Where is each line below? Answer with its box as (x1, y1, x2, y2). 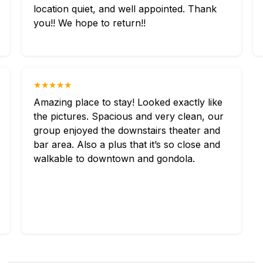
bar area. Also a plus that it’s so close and (33, 139, 221, 150)
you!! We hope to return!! (33, 17, 146, 29)
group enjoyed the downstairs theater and (33, 124, 221, 136)
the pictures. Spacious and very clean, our (33, 110, 224, 122)
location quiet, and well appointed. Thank (33, 3, 217, 15)
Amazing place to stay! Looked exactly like (33, 96, 223, 108)
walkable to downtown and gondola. (33, 153, 195, 164)
